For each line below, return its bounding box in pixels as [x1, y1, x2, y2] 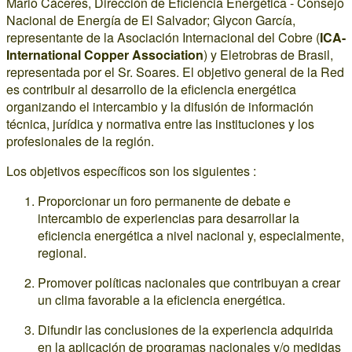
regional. [38, 244, 86, 262]
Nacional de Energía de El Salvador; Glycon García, [6, 11, 295, 29]
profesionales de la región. [6, 132, 154, 150]
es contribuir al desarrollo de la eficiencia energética [6, 80, 296, 98]
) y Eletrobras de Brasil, [203, 46, 333, 64]
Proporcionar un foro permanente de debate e [38, 192, 291, 210]
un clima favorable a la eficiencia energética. [38, 291, 285, 309]
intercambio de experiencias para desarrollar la [38, 209, 299, 227]
